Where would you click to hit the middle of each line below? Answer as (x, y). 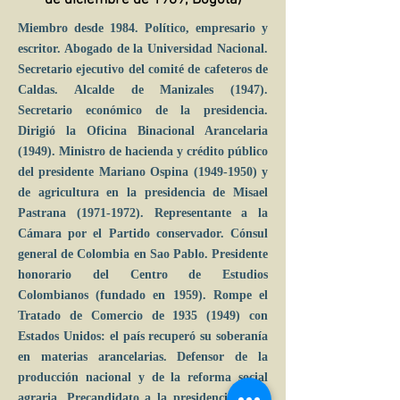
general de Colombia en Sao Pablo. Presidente (143, 254)
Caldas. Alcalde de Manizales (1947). (143, 90)
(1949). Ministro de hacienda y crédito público (143, 151)
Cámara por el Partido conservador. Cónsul (143, 233)
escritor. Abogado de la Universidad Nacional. (143, 49)
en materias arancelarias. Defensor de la (143, 357)
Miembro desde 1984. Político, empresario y (143, 28)
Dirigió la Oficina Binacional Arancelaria (143, 131)
